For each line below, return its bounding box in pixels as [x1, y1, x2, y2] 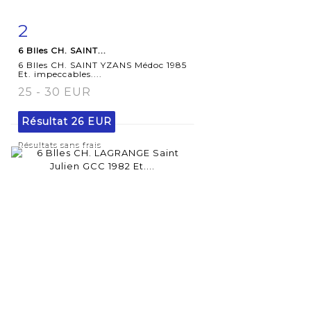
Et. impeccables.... [18, 68, 102, 79]
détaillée [33, 52, 80, 64]
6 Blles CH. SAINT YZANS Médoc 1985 [18, 59, 187, 70]
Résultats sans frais [18, 140, 101, 150]
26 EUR [72, 115, 112, 128]
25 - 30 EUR [18, 85, 91, 99]
